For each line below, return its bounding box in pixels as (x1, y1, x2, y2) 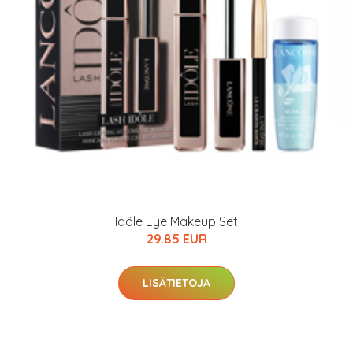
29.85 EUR (146, 231, 207, 247)
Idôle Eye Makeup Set (115, 214, 238, 229)
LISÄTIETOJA (143, 276, 210, 290)
